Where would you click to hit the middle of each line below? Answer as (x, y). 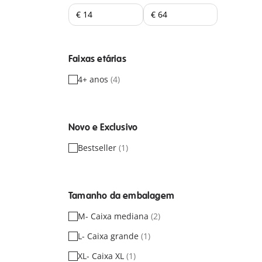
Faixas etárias (97, 59)
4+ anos (94, 79)
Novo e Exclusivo (103, 127)
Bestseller (98, 148)
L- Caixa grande (109, 236)
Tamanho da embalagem (121, 196)
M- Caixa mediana (114, 216)
